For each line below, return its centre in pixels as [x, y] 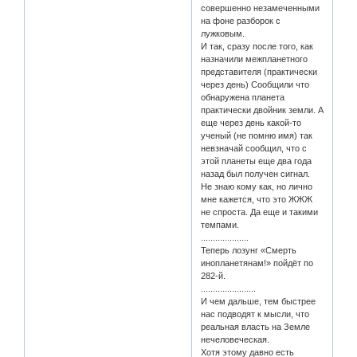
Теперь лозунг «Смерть [249, 251]
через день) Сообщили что [255, 85]
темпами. [220, 225]
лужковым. [223, 34]
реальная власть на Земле [256, 327]
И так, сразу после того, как [257, 47]
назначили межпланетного [255, 59]
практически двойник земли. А [263, 110]
